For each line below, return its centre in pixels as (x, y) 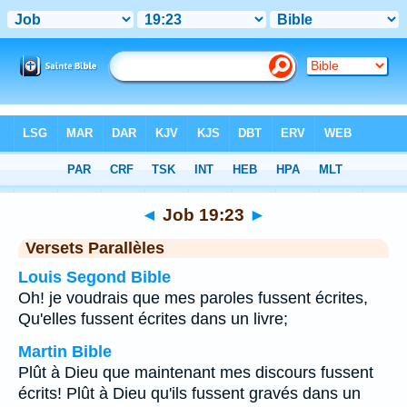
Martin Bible (65, 352)
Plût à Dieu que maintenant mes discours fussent (196, 372)
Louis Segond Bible (94, 277)
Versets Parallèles (95, 248)
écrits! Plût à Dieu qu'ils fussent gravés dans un (189, 393)
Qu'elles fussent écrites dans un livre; (153, 319)
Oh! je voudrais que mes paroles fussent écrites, (193, 298)
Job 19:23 (203, 214)
